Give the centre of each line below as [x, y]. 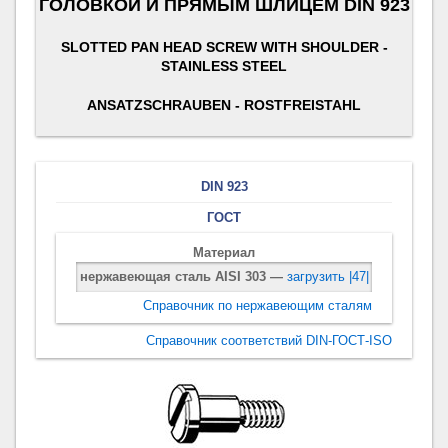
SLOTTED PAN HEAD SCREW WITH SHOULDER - [224, 46]
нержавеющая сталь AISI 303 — [183, 277]
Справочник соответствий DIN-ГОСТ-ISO [268, 341]
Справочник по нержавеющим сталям [257, 306]
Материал [224, 253]
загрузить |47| [327, 277]
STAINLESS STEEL [224, 65]
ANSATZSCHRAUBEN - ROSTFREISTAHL [224, 104]
